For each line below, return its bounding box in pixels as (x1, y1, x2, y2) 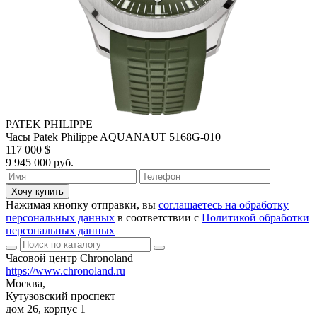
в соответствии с (115, 211, 202, 224)
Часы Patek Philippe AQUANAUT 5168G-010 (6, 130, 221, 143)
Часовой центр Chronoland (6, 251, 133, 264)
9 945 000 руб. (6, 156, 74, 168)
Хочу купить (11, 185, 64, 197)
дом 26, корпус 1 (6, 302, 86, 315)
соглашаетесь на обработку (158, 198, 289, 211)
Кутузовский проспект (6, 289, 115, 302)
